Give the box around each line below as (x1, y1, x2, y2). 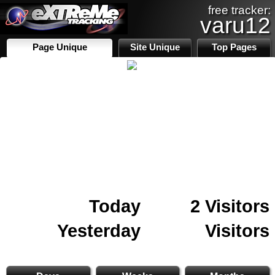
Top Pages (211, 42, 257, 52)
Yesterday (57, 220, 141, 241)
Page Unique (32, 42, 87, 52)
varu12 (200, 12, 271, 38)
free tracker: (208, 4, 271, 17)
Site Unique (130, 42, 180, 52)
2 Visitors (190, 196, 269, 216)
